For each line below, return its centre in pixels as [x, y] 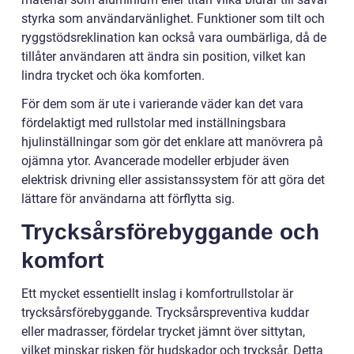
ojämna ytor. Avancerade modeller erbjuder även [155, 160]
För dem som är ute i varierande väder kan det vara [162, 104]
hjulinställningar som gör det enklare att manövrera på [172, 141]
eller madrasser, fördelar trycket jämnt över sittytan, [163, 331]
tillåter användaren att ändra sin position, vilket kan [164, 56]
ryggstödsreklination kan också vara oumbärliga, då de [174, 37]
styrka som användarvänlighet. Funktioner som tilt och [173, 18]
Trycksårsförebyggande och [170, 232]
